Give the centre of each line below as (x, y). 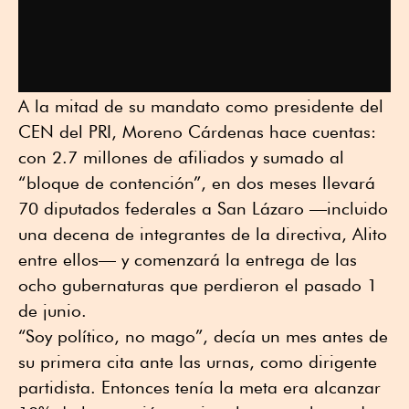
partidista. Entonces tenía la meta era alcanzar (199, 387)
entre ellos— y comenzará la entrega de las (188, 259)
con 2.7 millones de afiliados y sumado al (181, 157)
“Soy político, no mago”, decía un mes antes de (203, 336)
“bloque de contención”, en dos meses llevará (197, 182)
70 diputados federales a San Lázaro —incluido (203, 208)
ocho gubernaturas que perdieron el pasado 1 (198, 284)
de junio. (52, 310)
